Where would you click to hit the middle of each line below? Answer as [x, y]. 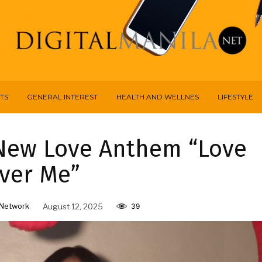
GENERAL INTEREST [62, 97]
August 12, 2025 [73, 206]
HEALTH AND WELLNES [157, 97]
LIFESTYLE [235, 97]
